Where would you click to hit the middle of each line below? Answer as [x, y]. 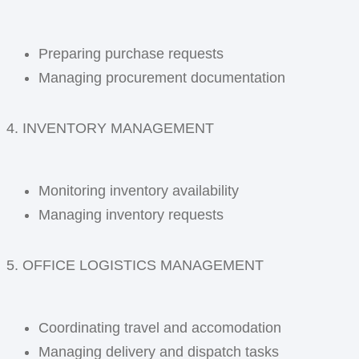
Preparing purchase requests [131, 53]
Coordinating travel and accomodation [160, 327]
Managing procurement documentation [162, 77]
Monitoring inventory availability [139, 190]
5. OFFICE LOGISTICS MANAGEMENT [135, 266]
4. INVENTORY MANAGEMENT [110, 129]
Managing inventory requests [131, 214]
